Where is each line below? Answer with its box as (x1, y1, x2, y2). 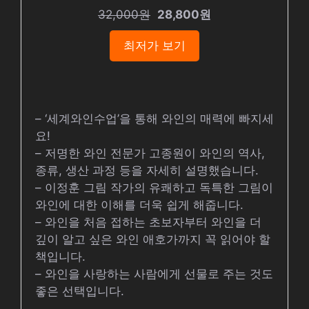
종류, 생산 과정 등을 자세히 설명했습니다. (35, 163, 259, 177)
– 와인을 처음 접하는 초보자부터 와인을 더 (35, 215, 261, 229)
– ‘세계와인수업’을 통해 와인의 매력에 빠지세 (35, 112, 274, 126)
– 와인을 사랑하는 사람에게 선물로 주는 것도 (35, 267, 273, 281)
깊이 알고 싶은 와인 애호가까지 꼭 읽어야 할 (35, 232, 270, 246)
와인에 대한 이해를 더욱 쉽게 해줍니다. (35, 198, 243, 212)
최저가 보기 (123, 39, 186, 52)
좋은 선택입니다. (35, 284, 124, 298)
